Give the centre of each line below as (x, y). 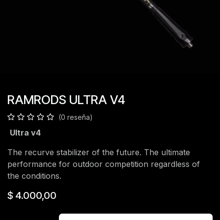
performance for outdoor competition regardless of (104, 164)
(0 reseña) (76, 117)
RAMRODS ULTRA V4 (66, 100)
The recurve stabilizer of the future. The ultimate (99, 152)
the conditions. (34, 176)
